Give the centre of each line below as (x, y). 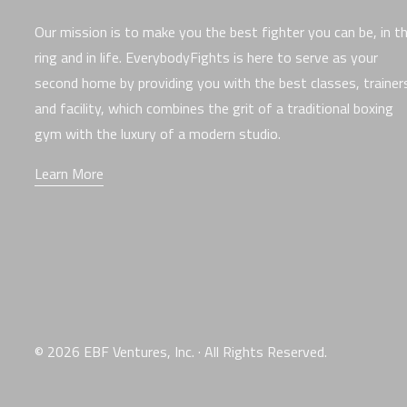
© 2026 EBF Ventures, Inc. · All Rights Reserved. (181, 352)
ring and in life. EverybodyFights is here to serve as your (206, 58)
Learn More (69, 174)
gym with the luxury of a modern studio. (158, 134)
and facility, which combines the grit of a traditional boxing (214, 109)
